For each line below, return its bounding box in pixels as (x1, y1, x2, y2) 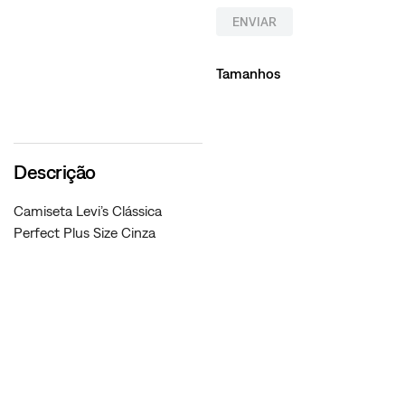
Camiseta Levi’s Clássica (14, 202, 162, 220)
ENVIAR (232, 14, 277, 29)
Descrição (14, 160, 96, 184)
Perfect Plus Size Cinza (14, 224, 155, 241)
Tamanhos (216, 65, 280, 82)
